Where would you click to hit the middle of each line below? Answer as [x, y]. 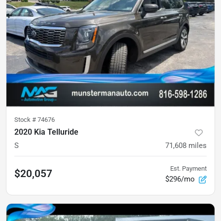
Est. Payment [188, 169]
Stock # [26, 120]
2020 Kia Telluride [46, 132]
